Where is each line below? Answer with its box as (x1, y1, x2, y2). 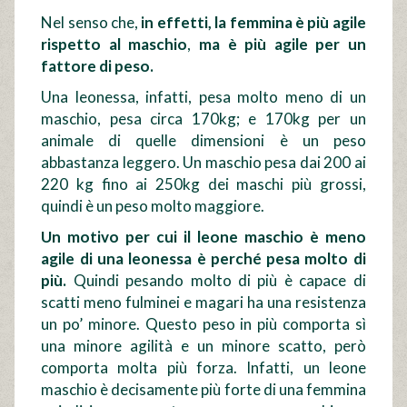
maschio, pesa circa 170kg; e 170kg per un (41, 108, 366, 128)
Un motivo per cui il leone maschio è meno (41, 226, 366, 246)
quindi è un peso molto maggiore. (41, 195, 265, 215)
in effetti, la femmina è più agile (138, 12, 366, 32)
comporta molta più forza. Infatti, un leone (41, 357, 366, 377)
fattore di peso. (41, 55, 154, 75)
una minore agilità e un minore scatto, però (41, 335, 366, 355)
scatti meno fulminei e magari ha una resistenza (41, 292, 366, 312)
